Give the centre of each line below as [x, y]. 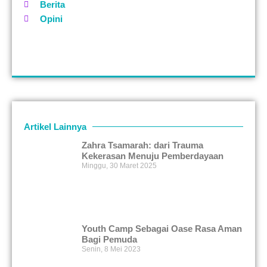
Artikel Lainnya [55, 127]
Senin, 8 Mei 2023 [111, 249]
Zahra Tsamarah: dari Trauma [143, 145]
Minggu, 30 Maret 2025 [119, 166]
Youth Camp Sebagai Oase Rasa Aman [162, 228]
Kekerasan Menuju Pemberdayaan [153, 156]
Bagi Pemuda [110, 239]
